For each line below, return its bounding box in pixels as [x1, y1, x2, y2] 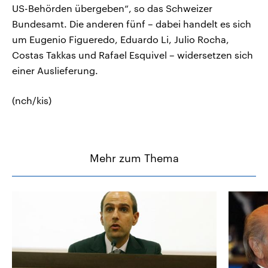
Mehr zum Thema [89, 151, 179, 165]
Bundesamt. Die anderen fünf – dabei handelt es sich [12, 17, 251, 29]
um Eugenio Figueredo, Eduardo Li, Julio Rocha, [12, 33, 229, 45]
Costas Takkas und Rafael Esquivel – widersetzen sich [12, 48, 253, 60]
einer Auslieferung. [12, 64, 98, 76]
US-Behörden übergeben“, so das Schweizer [12, 2, 212, 14]
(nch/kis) [12, 94, 51, 106]
